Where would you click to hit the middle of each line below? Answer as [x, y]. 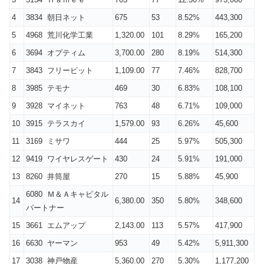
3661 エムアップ [56, 225]
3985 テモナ [48, 88]
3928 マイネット [56, 105]
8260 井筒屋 [48, 176]
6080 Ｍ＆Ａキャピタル [67, 194]
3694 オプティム [56, 52]
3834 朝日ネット [56, 17]
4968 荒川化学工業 [60, 35]
